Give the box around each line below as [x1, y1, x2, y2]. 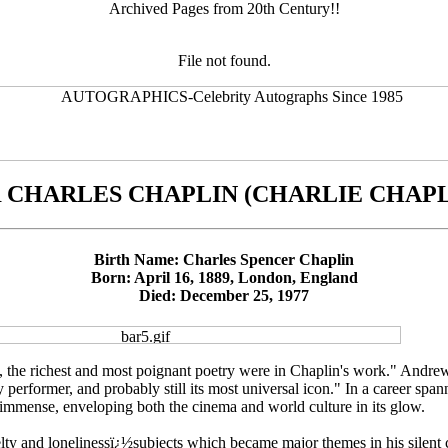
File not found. [177, 52, 271, 69]
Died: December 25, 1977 [139, 287, 309, 305]
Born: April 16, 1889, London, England [90, 269, 358, 287]
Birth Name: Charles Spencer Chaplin [94, 251, 354, 269]
